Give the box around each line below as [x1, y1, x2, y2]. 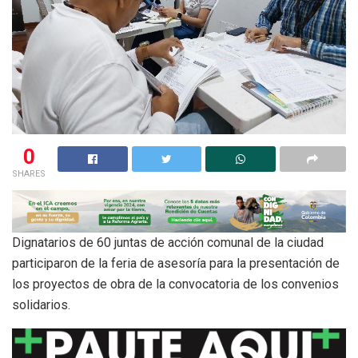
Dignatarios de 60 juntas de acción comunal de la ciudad [12, 235, 324, 251]
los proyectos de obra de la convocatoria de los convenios [12, 276, 339, 292]
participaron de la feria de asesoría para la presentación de [12, 256, 340, 272]
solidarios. [12, 297, 70, 313]
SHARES [12, 169, 46, 180]
